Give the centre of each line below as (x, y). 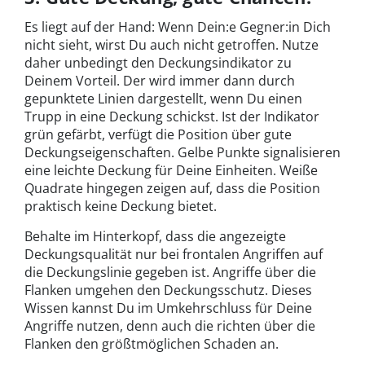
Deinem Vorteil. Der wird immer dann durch (160, 81)
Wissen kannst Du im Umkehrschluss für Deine (168, 308)
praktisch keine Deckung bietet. (121, 207)
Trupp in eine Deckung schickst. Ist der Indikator (172, 117)
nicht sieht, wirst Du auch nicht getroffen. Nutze (172, 45)
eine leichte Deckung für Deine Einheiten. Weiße (171, 171)
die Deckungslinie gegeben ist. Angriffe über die (170, 273)
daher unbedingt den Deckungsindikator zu (158, 63)
